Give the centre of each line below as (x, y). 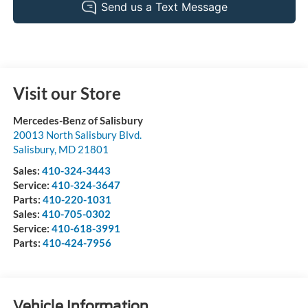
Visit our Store (67, 93)
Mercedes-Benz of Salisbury (78, 121)
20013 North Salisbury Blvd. (77, 135)
